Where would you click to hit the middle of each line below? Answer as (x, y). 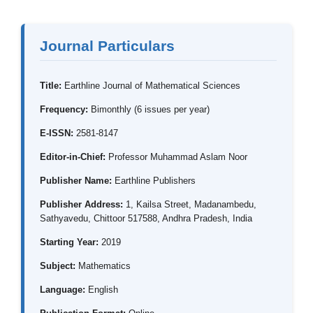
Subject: (58, 265)
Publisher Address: (81, 204)
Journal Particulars (107, 45)
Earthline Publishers (154, 180)
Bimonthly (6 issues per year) (149, 109)
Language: (63, 289)
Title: (51, 85)
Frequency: (64, 109)
